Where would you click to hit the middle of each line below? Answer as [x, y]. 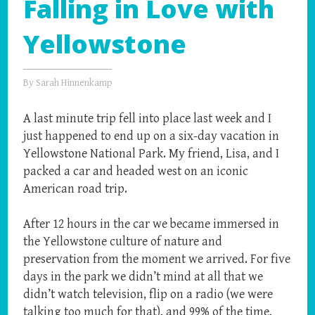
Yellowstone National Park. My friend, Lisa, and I [152, 154]
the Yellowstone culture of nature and [123, 242]
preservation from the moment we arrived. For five [157, 259]
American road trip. [76, 189]
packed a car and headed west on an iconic [136, 172]
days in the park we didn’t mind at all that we [143, 277]
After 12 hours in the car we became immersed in [152, 224]
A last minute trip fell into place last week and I [148, 119]
